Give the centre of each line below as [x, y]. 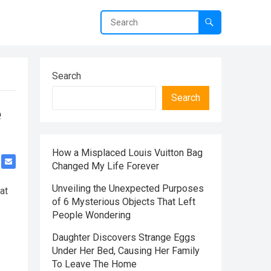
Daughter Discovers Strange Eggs [124, 237]
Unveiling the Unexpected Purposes [128, 188]
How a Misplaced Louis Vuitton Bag [127, 153]
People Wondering [91, 215]
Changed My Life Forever [106, 166]
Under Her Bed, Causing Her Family [126, 251]
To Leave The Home [94, 264]
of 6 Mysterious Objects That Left [124, 202]
